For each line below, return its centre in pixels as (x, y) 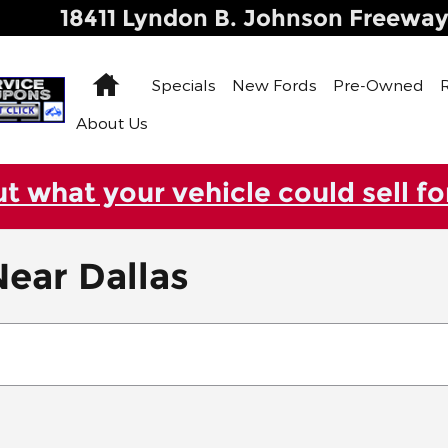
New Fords (274, 84)
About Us (111, 122)
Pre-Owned (378, 84)
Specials (183, 84)
